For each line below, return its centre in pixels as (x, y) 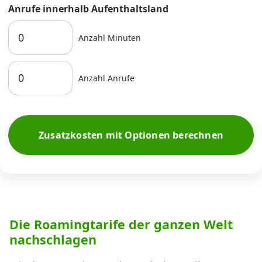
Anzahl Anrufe (106, 78)
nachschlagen (53, 240)
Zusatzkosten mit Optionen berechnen (131, 135)
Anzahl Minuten (110, 37)
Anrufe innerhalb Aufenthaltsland (88, 9)
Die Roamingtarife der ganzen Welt (121, 225)
